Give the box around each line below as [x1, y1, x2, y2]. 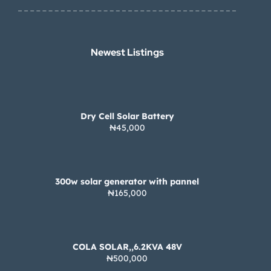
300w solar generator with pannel [55, 175, 199, 187]
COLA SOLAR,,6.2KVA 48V [72, 241, 182, 252]
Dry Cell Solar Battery [80, 110, 174, 122]
